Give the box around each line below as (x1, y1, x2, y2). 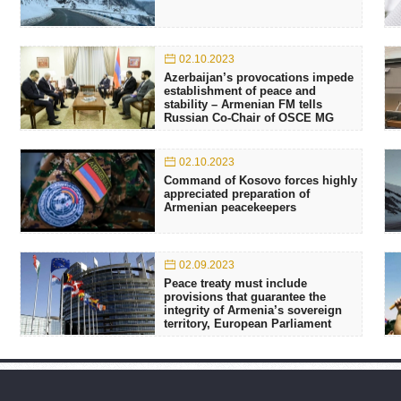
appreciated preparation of (164, 186, 310, 200)
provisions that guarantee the (164, 289, 326, 303)
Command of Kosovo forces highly (164, 173, 357, 187)
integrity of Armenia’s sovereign (164, 303, 342, 317)
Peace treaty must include (164, 276, 307, 290)
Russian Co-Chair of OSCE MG (164, 110, 334, 124)
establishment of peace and (164, 83, 316, 98)
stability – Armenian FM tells (164, 97, 322, 111)
